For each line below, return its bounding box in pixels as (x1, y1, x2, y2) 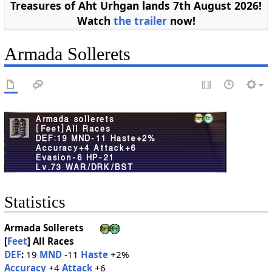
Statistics (4, 193, 66, 212)
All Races (32, 235, 74, 248)
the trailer (113, 13, 167, 29)
